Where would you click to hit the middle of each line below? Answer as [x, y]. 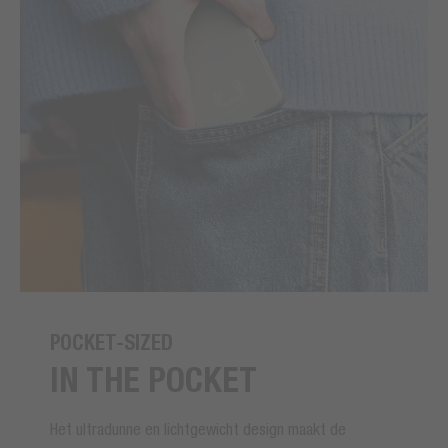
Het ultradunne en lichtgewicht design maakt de [198, 428]
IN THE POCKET [153, 379]
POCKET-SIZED [111, 342]
